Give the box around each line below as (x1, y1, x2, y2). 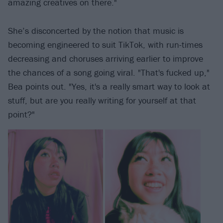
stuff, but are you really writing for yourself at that (8, 94, 196, 106)
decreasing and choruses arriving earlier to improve (8, 52, 203, 64)
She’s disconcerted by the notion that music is (8, 24, 184, 36)
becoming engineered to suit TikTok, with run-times (8, 38, 203, 50)
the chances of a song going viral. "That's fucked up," (8, 66, 210, 78)
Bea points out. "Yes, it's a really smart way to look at (8, 80, 210, 92)
